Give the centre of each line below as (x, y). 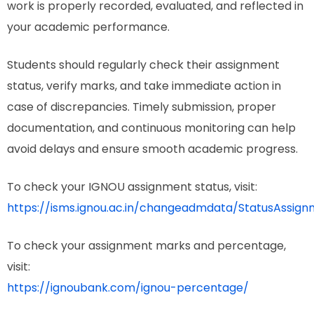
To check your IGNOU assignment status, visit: (132, 186)
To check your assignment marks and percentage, (146, 245)
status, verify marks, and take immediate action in (144, 86)
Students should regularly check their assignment (143, 64)
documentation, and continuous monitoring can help (151, 128)
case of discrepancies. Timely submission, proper (142, 107)
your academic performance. (88, 27)
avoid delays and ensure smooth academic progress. (152, 149)
